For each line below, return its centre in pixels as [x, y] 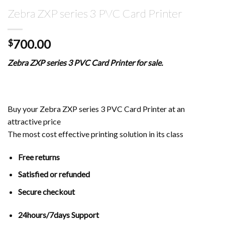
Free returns [39, 157]
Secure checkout [46, 191]
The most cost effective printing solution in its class [95, 134]
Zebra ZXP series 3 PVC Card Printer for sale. [85, 63]
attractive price [34, 121]
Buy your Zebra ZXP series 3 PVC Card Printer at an [96, 108]
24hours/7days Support [58, 214]
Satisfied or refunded [54, 174]
